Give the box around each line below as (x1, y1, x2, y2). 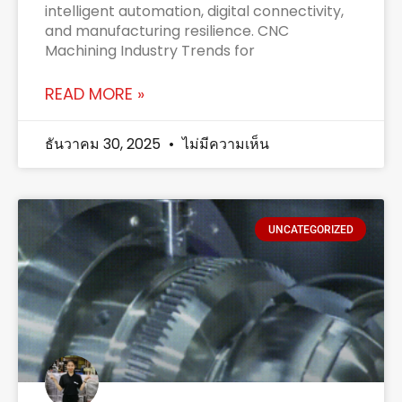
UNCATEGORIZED (267, 223, 354, 236)
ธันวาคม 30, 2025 (45, 134, 164, 155)
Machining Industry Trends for (45, 40, 255, 62)
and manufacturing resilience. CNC (45, 21, 289, 42)
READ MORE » (45, 83, 144, 106)
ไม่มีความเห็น (179, 134, 269, 155)
